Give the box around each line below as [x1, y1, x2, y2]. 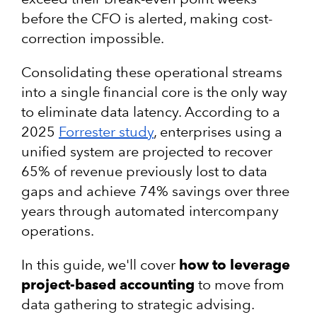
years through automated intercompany [21, 202, 279, 219]
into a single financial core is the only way [21, 83, 287, 100]
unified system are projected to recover [21, 142, 272, 160]
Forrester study [59, 122, 154, 140]
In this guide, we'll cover [21, 255, 179, 273]
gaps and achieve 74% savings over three [21, 182, 289, 200]
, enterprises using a [154, 122, 282, 140]
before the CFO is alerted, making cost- [21, 9, 272, 27]
